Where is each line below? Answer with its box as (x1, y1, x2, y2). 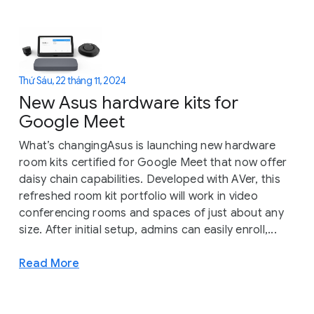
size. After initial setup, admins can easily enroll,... (19, 223, 277, 238)
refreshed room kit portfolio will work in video (19, 189, 258, 204)
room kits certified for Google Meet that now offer (19, 156, 287, 170)
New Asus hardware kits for (19, 92, 238, 114)
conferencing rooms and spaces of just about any (19, 206, 284, 221)
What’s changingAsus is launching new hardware (19, 139, 276, 153)
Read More (19, 256, 79, 271)
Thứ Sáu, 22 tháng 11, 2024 (19, 74, 126, 88)
